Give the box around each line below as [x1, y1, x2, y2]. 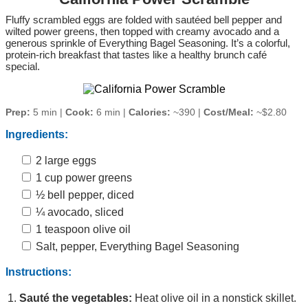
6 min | [93, 107, 129, 118]
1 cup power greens [33, 172, 132, 184]
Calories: [129, 107, 170, 118]
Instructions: [5, 266, 71, 278]
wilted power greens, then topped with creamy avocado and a [5, 25, 279, 38]
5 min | [30, 107, 65, 118]
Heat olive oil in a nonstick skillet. [132, 292, 296, 305]
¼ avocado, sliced [33, 206, 124, 219]
